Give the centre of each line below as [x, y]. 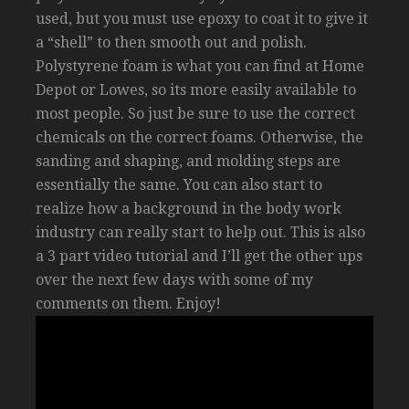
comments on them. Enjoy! [128, 303]
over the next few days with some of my [174, 279]
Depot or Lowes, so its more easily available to [196, 89]
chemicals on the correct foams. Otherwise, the [199, 137]
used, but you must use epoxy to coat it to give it [202, 18]
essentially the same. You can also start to [179, 184]
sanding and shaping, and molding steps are [188, 161]
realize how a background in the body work [189, 208]
